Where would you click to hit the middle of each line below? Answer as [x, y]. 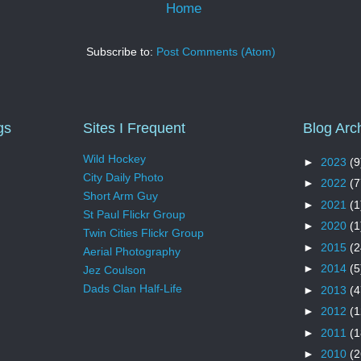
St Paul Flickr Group [134, 215]
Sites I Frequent [134, 128]
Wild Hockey [114, 159]
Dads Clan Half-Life [133, 289]
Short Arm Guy [120, 196]
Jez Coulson [114, 270]
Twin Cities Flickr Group [143, 233]
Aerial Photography [132, 252]
